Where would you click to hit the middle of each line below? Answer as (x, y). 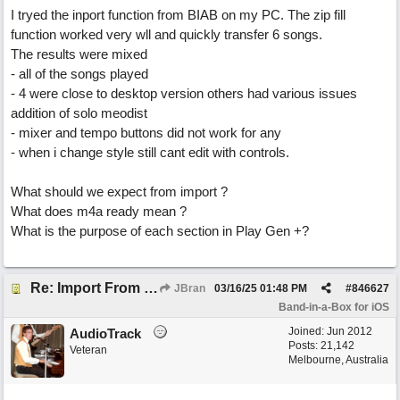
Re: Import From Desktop (151, 288)
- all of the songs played (79, 74)
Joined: (308, 331)
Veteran (88, 350)
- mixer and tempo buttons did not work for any (146, 133)
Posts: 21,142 (321, 346)
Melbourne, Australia (338, 360)
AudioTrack (105, 333)
